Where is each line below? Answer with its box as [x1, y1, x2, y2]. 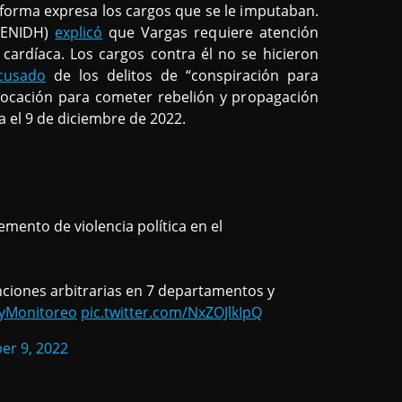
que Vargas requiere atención [102, 22, 319, 42]
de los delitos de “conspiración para [46, 65, 319, 85]
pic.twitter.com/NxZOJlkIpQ [80, 301, 263, 322]
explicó [55, 22, 103, 42]
